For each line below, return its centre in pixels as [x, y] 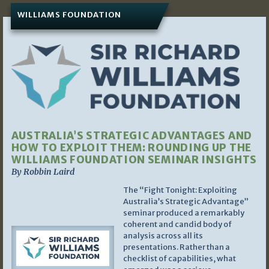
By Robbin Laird [43, 172]
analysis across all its [163, 236]
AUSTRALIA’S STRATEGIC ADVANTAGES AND [131, 136]
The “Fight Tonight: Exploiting [180, 190]
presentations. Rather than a [176, 247]
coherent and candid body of [177, 225]
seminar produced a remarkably [183, 213]
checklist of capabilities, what [179, 259]
